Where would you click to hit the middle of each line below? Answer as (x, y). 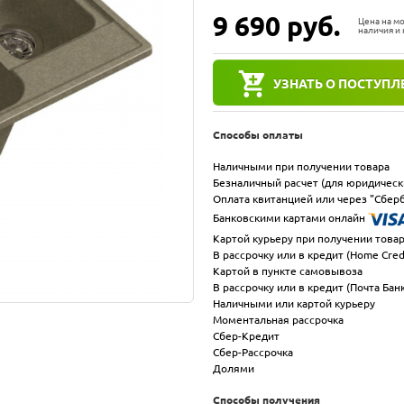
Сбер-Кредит (246, 335)
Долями (234, 368)
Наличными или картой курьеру (294, 303)
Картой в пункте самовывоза (288, 271)
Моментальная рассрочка (278, 319)
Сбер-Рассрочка (253, 352)
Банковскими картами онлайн (290, 217)
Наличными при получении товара (301, 166)
